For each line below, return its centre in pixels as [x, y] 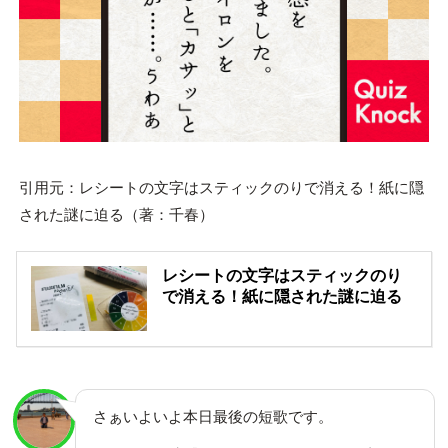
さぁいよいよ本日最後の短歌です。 [213, 417]
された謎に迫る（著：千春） [116, 214]
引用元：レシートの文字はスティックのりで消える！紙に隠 [221, 187]
